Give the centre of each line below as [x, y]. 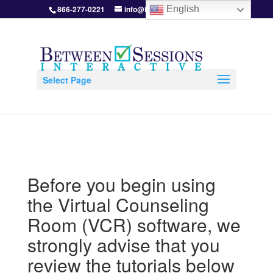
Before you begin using [121, 184]
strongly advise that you [123, 245]
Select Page [67, 80]
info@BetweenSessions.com [174, 9]
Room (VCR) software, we [134, 225]
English [182, 9]
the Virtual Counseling [118, 204]
